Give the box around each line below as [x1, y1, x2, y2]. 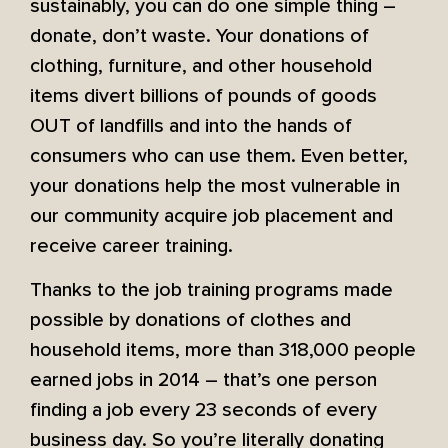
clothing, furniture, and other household [30, 53, 372, 78]
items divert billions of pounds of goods [30, 83, 377, 108]
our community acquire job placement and [30, 203, 393, 228]
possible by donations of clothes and [30, 308, 351, 333]
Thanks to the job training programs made [30, 278, 393, 303]
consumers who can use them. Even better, [30, 143, 408, 168]
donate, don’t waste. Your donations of [30, 23, 369, 48]
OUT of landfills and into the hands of [30, 113, 352, 138]
